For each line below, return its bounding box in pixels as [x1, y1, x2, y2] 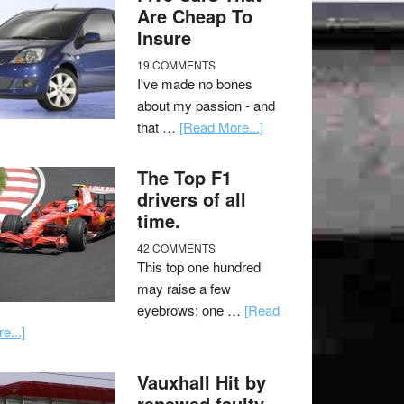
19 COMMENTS [137, 57, 216, 72]
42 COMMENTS [137, 240, 216, 255]
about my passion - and [137, 96, 275, 115]
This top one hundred [137, 257, 261, 276]
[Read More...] [179, 117, 263, 136]
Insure [137, 24, 191, 50]
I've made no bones [137, 74, 252, 93]
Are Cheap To [137, 3, 252, 29]
